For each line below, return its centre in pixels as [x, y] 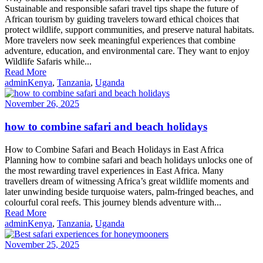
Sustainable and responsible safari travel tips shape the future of [122, 9]
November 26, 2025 [42, 104]
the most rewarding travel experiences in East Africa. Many [114, 170]
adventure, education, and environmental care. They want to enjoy [127, 51]
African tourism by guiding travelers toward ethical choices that [122, 19]
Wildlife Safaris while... [48, 62]
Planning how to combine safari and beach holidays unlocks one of [129, 160]
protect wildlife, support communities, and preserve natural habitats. [129, 30]
